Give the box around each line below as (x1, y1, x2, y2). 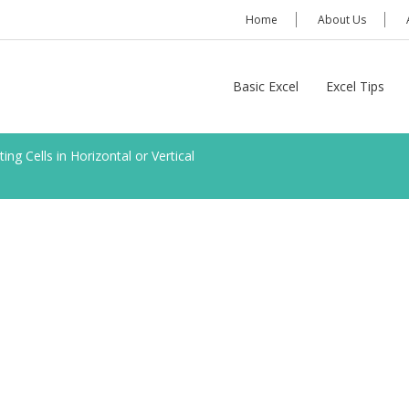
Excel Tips (326, 78, 384, 95)
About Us (318, 12, 366, 27)
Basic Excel (233, 78, 299, 95)
